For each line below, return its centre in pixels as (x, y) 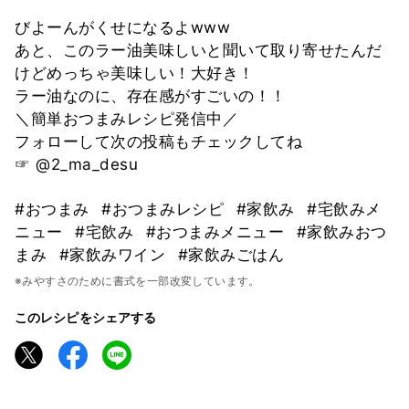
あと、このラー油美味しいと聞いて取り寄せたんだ (199, 50)
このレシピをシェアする (86, 317)
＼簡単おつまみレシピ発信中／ (126, 118)
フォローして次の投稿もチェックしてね (158, 141)
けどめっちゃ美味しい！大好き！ (135, 73)
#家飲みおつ (341, 231)
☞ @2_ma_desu (76, 164)
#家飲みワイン (115, 254)
